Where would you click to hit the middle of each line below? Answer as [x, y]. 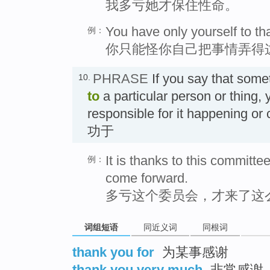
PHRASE [121, 78]
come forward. [147, 178]
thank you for [113, 253]
